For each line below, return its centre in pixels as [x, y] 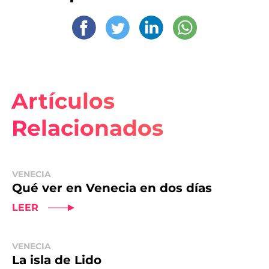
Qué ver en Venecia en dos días [112, 188]
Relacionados [87, 128]
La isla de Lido [57, 260]
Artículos [63, 101]
